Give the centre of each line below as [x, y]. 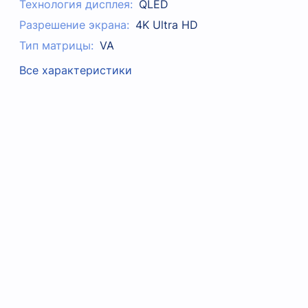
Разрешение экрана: [75, 25]
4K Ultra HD [166, 25]
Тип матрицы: [57, 46]
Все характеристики [76, 70]
